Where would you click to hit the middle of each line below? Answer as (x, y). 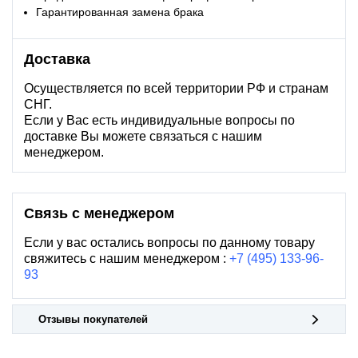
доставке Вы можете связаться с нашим (143, 137)
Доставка (57, 60)
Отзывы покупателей (93, 319)
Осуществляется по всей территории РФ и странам (176, 89)
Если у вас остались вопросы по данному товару (169, 243)
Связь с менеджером (99, 214)
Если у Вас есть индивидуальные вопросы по (159, 121)
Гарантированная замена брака (120, 12)
